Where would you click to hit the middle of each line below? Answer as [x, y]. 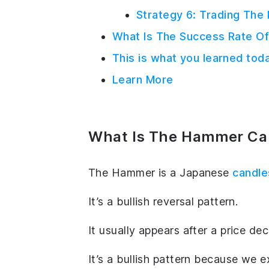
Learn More [143, 79]
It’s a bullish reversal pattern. [163, 201]
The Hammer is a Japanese [161, 172]
